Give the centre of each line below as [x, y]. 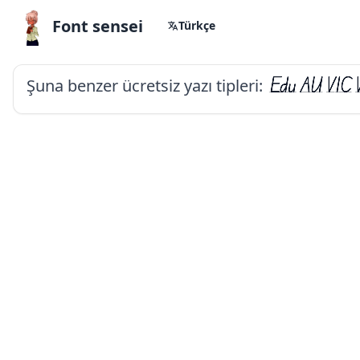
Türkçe [197, 25]
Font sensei [98, 26]
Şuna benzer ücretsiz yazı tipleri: [145, 86]
